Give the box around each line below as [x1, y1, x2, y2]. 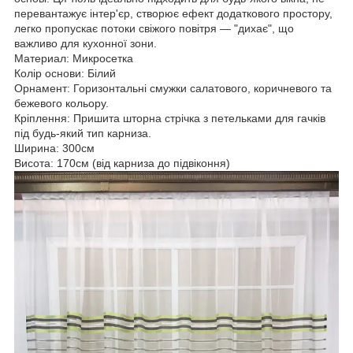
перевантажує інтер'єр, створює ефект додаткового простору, [14, 6, 333, 20]
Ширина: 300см [14, 141, 95, 154]
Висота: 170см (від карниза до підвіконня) [14, 156, 230, 169]
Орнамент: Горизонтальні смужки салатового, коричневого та [14, 81, 332, 95]
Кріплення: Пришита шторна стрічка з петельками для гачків [14, 111, 325, 124]
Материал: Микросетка [14, 51, 133, 65]
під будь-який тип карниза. [14, 126, 151, 139]
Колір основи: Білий [14, 66, 116, 80]
